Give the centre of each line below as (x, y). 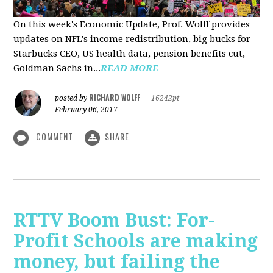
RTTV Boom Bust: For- (114, 220)
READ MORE (130, 69)
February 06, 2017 (87, 110)
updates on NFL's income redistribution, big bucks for (132, 39)
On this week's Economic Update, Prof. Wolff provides (132, 25)
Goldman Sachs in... (57, 69)
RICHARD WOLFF (115, 97)
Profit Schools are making (136, 241)
